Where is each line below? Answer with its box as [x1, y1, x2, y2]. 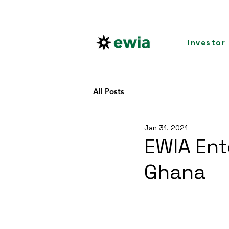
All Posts [93, 86, 124, 96]
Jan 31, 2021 [144, 123, 188, 132]
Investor [188, 38, 225, 48]
